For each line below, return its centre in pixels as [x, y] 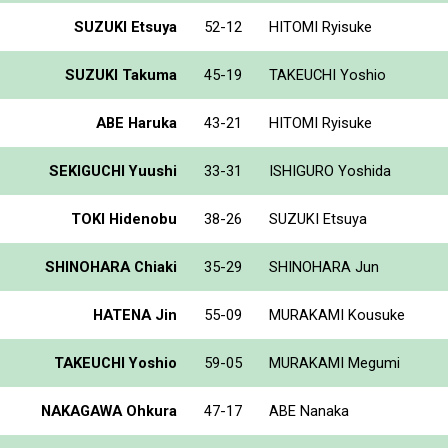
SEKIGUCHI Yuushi [113, 170]
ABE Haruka [136, 122]
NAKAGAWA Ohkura [109, 410]
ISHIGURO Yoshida [330, 170]
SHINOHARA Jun [324, 266]
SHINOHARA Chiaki [111, 266]
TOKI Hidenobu [124, 218]
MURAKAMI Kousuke [337, 314]
